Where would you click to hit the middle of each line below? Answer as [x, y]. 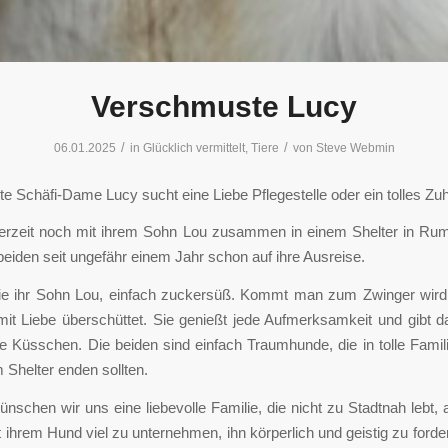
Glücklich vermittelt [193, 148]
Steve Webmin [355, 148]
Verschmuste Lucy [224, 106]
